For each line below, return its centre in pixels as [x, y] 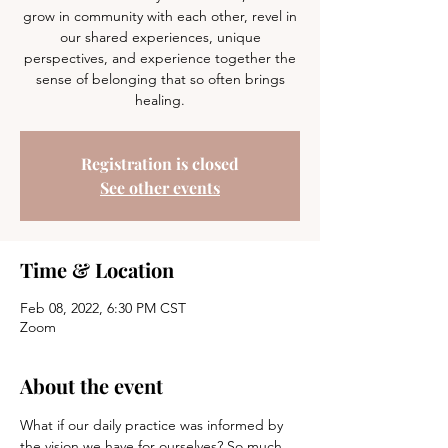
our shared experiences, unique [160, 37]
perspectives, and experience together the [160, 58]
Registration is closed [160, 163]
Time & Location [97, 269]
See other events [160, 187]
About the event [91, 385]
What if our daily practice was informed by [153, 425]
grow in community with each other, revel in [160, 16]
